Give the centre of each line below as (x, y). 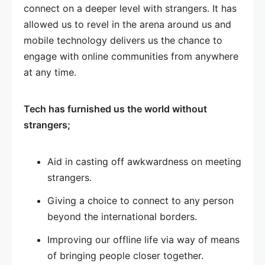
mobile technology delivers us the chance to (123, 41)
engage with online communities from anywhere (131, 56)
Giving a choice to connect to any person (140, 201)
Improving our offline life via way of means (143, 240)
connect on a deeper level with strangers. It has (130, 9)
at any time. (50, 72)
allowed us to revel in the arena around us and (127, 25)
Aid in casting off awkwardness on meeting (144, 162)
